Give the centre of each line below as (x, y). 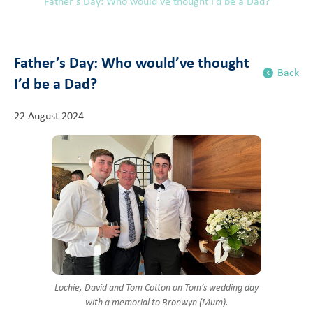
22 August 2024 (49, 116)
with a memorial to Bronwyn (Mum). (156, 302)
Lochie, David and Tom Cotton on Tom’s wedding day (156, 287)
